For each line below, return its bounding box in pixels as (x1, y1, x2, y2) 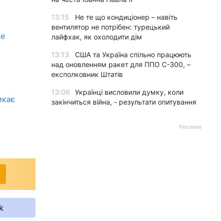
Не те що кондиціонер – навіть (75, 13, 178, 21)
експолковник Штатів (51, 70, 123, 78)
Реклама (179, 123, 201, 130)
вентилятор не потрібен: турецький (51, 23, 170, 31)
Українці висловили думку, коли (75, 88, 184, 96)
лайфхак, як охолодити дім (51, 33, 142, 41)
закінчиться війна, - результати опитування (51, 98, 196, 106)
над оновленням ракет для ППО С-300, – (51, 60, 190, 69)
